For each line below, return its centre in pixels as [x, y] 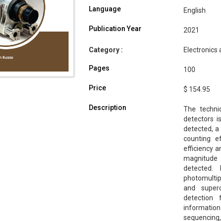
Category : [106, 50]
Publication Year [115, 29]
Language [105, 9]
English [194, 11]
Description [107, 108]
